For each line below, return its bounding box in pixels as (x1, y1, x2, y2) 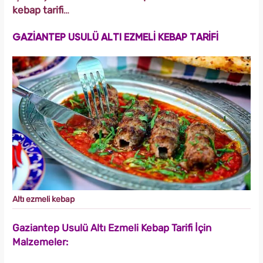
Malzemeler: (12, 235, 68, 248)
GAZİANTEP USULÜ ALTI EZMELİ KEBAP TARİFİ (12, 33, 218, 43)
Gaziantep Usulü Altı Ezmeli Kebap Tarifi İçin (12, 221, 211, 234)
